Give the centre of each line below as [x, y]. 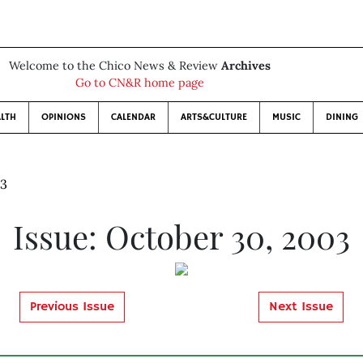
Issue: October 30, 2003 [181, 236]
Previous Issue [72, 307]
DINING [342, 117]
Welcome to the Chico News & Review [115, 66]
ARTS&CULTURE [214, 117]
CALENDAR [133, 117]
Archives [246, 66]
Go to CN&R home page [139, 83]
